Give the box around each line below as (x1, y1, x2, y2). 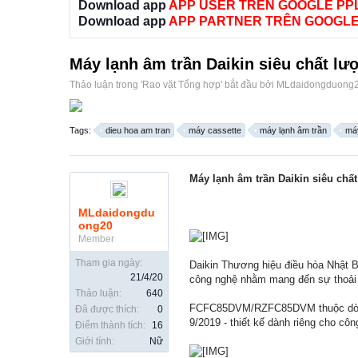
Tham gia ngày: (75, 257, 142, 269)
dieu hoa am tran (105, 125, 170, 136)
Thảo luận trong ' (70, 79, 142, 91)
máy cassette (189, 125, 241, 136)
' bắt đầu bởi (221, 79, 276, 91)
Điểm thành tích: (75, 320, 145, 332)
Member (78, 233, 114, 245)
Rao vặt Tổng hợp (142, 79, 221, 91)
